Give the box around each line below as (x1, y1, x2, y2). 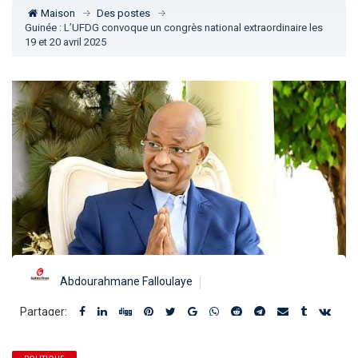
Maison (41, 7, 75, 19)
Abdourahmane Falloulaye (60, 275, 193, 288)
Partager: (20, 304, 67, 318)
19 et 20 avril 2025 (25, 36, 106, 48)
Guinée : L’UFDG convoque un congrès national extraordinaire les (25, 22, 323, 34)
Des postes (97, 7, 150, 19)
